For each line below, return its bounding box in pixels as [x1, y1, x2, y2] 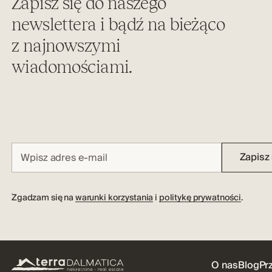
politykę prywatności [158, 191, 241, 205]
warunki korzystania [75, 191, 154, 205]
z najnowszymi [12, 35, 121, 56]
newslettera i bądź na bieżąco [12, 13, 225, 35]
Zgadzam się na [12, 191, 75, 205]
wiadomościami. [12, 56, 132, 77]
